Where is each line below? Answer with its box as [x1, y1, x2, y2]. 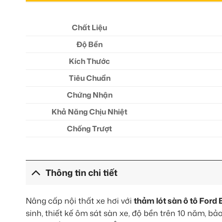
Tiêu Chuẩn [68, 72, 111, 83]
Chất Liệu [72, 22, 108, 33]
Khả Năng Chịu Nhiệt [52, 106, 128, 117]
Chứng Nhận [66, 89, 112, 100]
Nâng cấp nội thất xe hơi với [26, 195, 134, 207]
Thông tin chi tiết [46, 166, 118, 179]
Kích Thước [69, 55, 111, 66]
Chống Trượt [67, 123, 112, 134]
